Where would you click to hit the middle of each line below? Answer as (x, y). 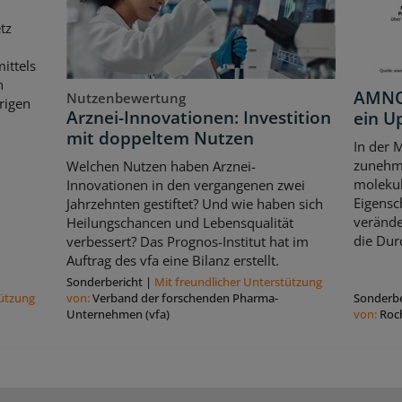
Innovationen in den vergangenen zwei (185, 185)
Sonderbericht (104, 282)
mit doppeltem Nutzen (160, 138)
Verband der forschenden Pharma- (185, 298)
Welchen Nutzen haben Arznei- (161, 166)
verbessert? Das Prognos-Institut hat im (187, 242)
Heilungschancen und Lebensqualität (179, 223)
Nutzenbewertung (126, 97)
